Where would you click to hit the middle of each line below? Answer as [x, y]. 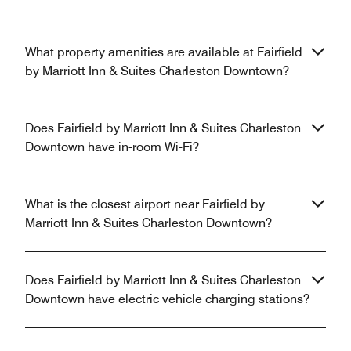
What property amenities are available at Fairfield [164, 52]
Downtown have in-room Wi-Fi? [112, 147]
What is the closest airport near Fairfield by [145, 204]
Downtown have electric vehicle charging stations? [167, 299]
